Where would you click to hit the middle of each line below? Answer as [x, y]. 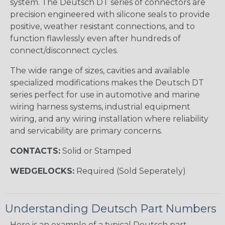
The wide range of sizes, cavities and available [100, 70]
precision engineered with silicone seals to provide [110, 14]
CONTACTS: [35, 151]
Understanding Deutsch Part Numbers [111, 208]
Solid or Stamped [96, 151]
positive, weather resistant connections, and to [102, 26]
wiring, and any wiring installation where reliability [109, 119]
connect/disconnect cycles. [64, 50]
